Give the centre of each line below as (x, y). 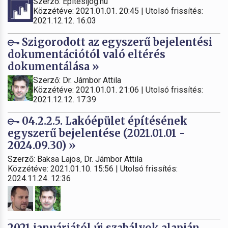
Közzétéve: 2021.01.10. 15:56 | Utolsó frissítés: (93, 168)
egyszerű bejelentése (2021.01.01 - (96, 133)
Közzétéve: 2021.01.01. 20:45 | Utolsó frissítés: (118, 11)
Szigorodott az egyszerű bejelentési (116, 42)
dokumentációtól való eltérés (87, 54)
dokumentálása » (53, 66)
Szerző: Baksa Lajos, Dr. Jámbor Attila (75, 159)
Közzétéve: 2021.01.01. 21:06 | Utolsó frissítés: (118, 90)
